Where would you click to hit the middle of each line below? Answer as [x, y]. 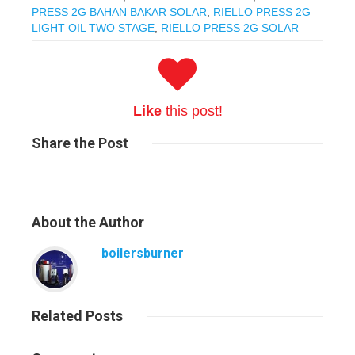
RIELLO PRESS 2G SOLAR [230, 28]
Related [57, 316]
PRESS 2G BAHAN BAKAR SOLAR [119, 12]
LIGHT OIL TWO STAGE [93, 28]
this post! [192, 111]
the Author [108, 222]
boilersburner [143, 253]
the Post [99, 143]
